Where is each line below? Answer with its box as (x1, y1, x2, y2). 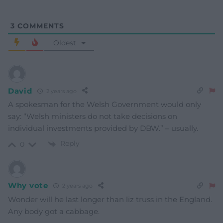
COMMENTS (15, 21, 64, 31)
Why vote (8, 181, 48, 191)
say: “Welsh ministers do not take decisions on (8, 111, 177, 121)
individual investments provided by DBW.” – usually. (8, 123, 198, 133)
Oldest (53, 38, 76, 48)
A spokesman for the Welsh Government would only (8, 100, 201, 110)
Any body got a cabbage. (8, 206, 100, 216)
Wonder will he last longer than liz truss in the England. (8, 194, 212, 204)
